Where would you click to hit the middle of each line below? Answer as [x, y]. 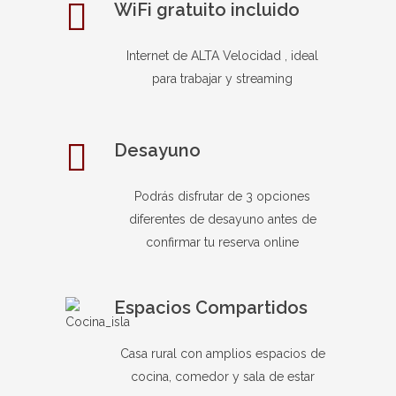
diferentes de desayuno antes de [222, 219]
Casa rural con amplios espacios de [222, 353]
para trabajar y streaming [222, 78]
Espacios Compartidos [211, 307]
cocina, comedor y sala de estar [222, 376]
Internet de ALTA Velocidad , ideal [222, 55]
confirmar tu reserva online [222, 242]
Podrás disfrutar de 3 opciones [222, 196]
